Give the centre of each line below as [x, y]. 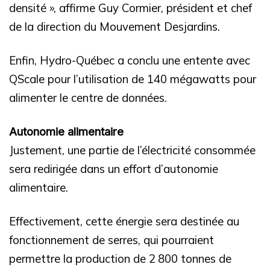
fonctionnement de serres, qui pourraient [111, 240]
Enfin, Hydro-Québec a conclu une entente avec [130, 60]
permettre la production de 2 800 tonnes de [120, 258]
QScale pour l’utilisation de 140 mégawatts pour [133, 79]
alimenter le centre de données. [88, 97]
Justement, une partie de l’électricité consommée [132, 150]
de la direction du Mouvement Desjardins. [115, 26]
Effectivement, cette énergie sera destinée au [124, 221]
